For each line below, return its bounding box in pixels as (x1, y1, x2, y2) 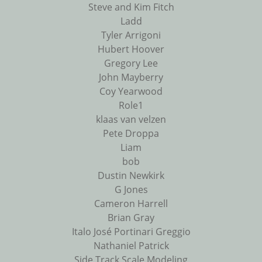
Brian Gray (108, 211, 154, 225)
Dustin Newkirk (98, 169, 164, 182)
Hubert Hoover (98, 43, 164, 56)
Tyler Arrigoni (101, 29, 161, 42)
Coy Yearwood (99, 85, 163, 98)
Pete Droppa (103, 127, 159, 140)
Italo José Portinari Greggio (71, 225, 191, 239)
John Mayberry (99, 71, 163, 84)
